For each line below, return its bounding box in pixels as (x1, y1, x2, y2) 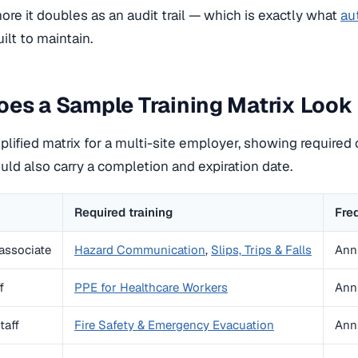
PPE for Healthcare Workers (74, 280, 228, 296)
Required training (74, 205, 173, 221)
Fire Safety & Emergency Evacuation (74, 317, 274, 333)
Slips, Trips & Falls (211, 242, 312, 258)
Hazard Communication (74, 242, 205, 258)
